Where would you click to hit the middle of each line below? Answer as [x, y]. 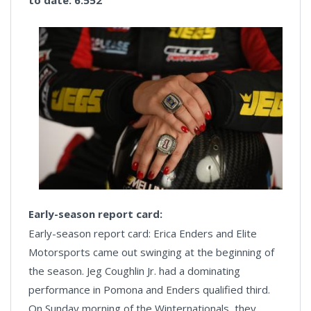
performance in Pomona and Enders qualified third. [149, 290]
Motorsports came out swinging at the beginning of [151, 252]
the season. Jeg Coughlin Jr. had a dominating [134, 271]
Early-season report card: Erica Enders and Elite [143, 234]
